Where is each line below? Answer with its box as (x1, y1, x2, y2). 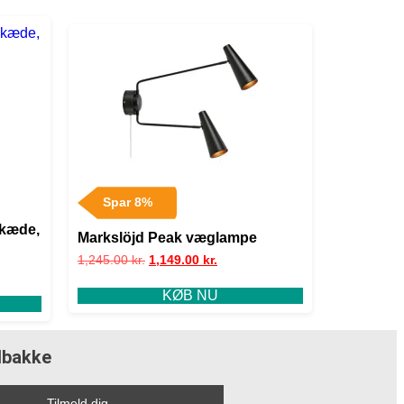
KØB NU (162, 288, 218, 304)
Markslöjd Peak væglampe (78, 230, 257, 246)
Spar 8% (102, 195, 152, 209)
